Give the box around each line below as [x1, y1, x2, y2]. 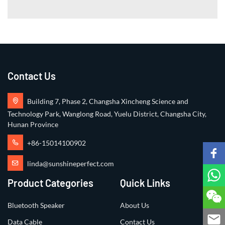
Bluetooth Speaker [8, 201, 65, 210]
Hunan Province [8, 120, 58, 129]
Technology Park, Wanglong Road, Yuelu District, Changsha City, [8, 109, 206, 119]
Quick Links [120, 177, 170, 189]
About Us [120, 201, 149, 210]
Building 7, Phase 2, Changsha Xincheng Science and [27, 97, 188, 106]
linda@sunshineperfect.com [27, 159, 114, 168]
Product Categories [8, 177, 93, 189]
